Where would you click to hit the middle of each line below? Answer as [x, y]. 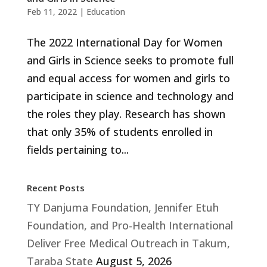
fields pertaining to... [77, 150]
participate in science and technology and [130, 96]
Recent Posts [55, 188]
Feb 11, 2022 [52, 12]
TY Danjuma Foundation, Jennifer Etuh [122, 208]
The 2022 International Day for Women [124, 43]
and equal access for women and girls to [128, 78]
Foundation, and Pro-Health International [130, 226]
